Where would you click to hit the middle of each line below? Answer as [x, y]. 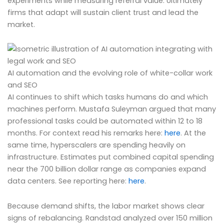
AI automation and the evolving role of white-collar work [110, 73]
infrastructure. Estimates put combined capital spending [111, 157]
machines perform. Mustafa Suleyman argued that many [112, 109]
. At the [193, 133]
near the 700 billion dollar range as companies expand [107, 169]
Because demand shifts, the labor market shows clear [106, 206]
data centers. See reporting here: [68, 181]
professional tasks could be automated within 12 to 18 [105, 121]
